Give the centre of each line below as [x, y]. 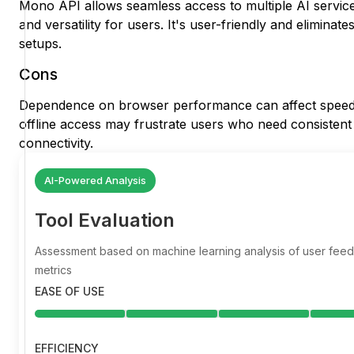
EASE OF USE [70, 292]
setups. [40, 44]
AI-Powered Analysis [95, 181]
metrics [53, 270]
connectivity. [56, 143]
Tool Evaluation [105, 220]
